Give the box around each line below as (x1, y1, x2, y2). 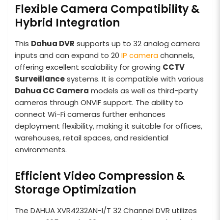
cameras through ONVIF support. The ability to (15, 97, 183, 108)
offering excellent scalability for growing (15, 61, 163, 72)
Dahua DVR (31, 38, 75, 49)
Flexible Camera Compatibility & (15, 1, 199, 17)
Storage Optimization (15, 182, 136, 197)
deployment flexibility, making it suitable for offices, (15, 120, 202, 131)
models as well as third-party (89, 85, 198, 96)
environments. (15, 144, 67, 155)
